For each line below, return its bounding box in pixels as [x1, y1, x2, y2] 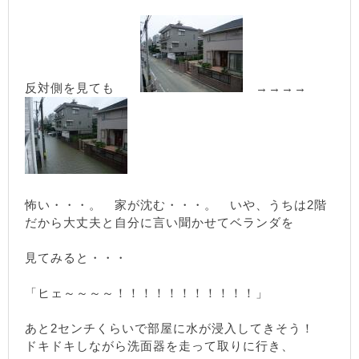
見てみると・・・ [25, 251, 127, 264]
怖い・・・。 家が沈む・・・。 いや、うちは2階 [25, 198, 327, 212]
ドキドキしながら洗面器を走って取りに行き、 [25, 339, 294, 353]
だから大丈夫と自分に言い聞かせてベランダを [25, 216, 294, 229]
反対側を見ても [25, 81, 140, 95]
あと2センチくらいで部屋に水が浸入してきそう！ [25, 321, 327, 335]
